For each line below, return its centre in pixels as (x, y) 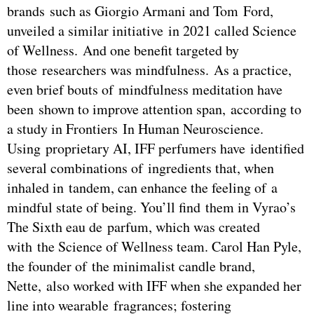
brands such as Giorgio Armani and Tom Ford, (140, 11)
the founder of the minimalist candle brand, (131, 266)
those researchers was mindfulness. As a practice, (149, 70)
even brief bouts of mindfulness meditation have (145, 90)
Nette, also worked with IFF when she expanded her (154, 286)
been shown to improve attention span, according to (154, 109)
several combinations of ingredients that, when (141, 168)
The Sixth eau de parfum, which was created (134, 227)
